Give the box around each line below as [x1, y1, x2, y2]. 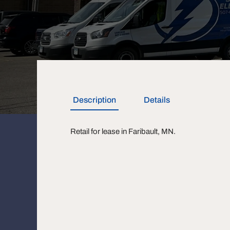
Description [73, 95, 116, 104]
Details [144, 95, 170, 104]
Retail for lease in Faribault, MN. [70, 127, 176, 136]
